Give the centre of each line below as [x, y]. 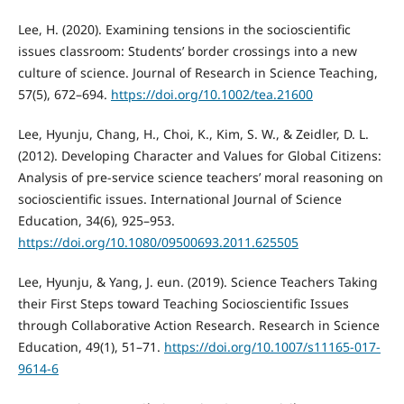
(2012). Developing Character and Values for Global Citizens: [199, 155]
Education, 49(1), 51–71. [91, 346]
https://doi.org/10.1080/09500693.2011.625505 [158, 242]
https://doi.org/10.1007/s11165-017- [272, 346]
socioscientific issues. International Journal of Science [179, 198]
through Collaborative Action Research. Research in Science [198, 325]
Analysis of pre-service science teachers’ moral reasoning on [200, 177]
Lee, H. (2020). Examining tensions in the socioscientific [184, 29]
